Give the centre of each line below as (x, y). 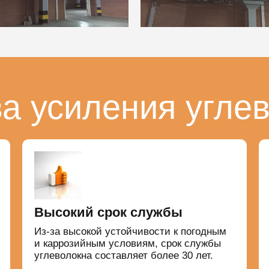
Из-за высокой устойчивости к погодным (131, 232)
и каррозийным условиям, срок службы (128, 244)
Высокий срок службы (109, 213)
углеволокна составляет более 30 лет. (124, 256)
